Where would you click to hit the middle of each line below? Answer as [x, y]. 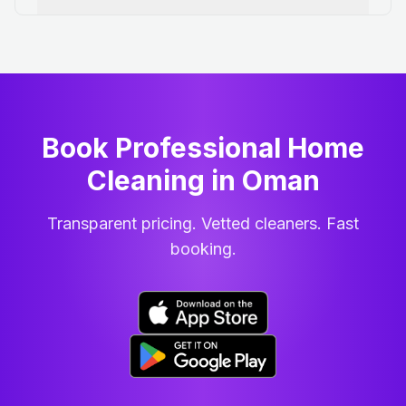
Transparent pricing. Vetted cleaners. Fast [203, 223]
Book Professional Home [203, 147]
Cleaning [145, 180]
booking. [203, 248]
